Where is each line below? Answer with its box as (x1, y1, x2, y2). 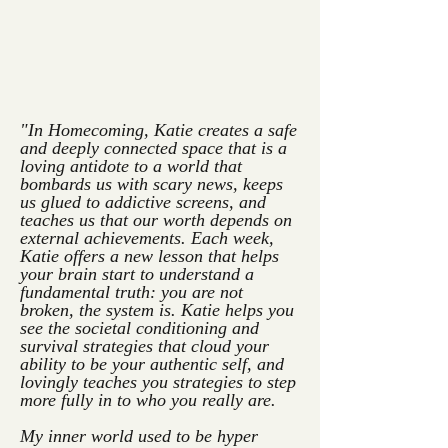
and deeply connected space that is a (20, 138, 287, 158)
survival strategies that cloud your (20, 336, 269, 356)
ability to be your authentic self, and (20, 354, 284, 374)
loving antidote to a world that (20, 156, 242, 176)
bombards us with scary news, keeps (20, 174, 283, 194)
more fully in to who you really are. (20, 390, 281, 410)
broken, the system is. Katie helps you (20, 300, 294, 320)
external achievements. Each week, (20, 228, 274, 248)
